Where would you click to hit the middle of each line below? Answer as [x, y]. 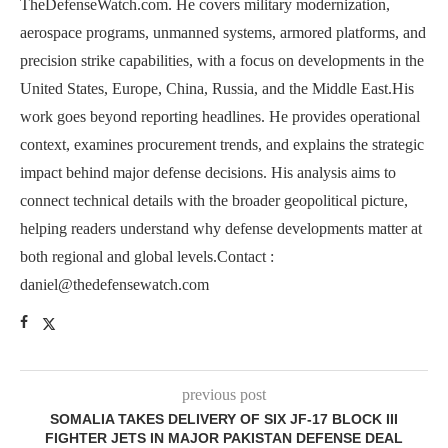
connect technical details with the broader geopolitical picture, [214, 200]
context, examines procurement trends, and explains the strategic [222, 144]
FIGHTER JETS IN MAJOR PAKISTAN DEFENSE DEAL [224, 437]
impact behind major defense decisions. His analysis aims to [208, 172]
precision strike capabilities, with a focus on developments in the [222, 60]
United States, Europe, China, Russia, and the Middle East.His [217, 88]
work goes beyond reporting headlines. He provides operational [220, 116]
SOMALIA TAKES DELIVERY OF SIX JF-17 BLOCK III [224, 418]
